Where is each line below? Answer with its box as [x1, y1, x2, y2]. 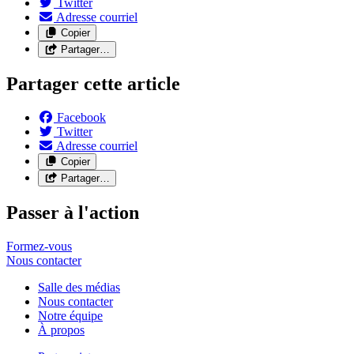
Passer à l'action [6, 201, 139, 223]
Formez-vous [6, 239, 72, 253]
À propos [38, 322, 85, 337]
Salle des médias [38, 280, 120, 294]
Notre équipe [38, 308, 103, 322]
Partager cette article [6, 73, 180, 94]
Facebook [57, 110, 106, 124]
